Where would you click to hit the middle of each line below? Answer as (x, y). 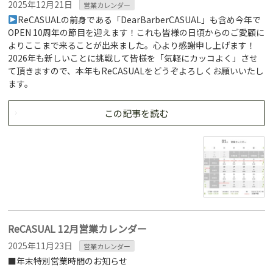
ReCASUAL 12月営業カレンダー (78, 229)
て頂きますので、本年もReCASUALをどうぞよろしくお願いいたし (136, 71)
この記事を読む (136, 113)
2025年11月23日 (41, 246)
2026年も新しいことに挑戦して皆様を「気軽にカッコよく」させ (133, 58)
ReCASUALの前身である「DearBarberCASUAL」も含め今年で (140, 19)
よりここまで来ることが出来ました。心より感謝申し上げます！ (132, 45)
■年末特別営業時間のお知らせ (68, 261)
